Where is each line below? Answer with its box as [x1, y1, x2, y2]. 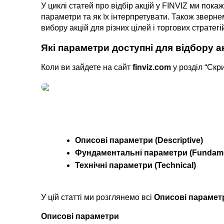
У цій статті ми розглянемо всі [41, 193, 154, 202]
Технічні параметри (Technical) [75, 161, 196, 170]
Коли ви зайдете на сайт [41, 63, 132, 72]
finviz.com [132, 63, 171, 72]
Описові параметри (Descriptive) [75, 136, 203, 145]
